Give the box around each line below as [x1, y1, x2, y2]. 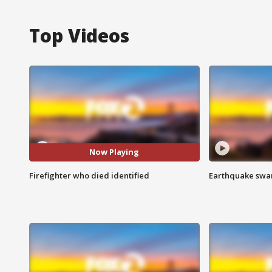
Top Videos [29, 22, 129, 48]
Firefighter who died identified [29, 169, 149, 181]
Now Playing [89, 146, 140, 158]
